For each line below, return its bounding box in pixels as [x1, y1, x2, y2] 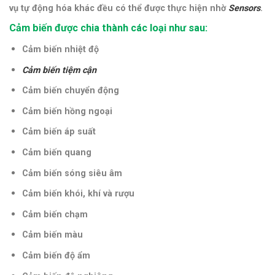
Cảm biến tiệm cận [21, 64, 96, 76]
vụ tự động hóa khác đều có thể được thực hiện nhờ [9, 2, 228, 14]
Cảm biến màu [21, 230, 83, 241]
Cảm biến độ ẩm [21, 250, 90, 261]
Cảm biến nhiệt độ [21, 44, 99, 55]
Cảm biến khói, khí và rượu [21, 188, 134, 199]
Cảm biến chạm [21, 209, 88, 220]
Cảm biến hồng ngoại [21, 106, 112, 117]
